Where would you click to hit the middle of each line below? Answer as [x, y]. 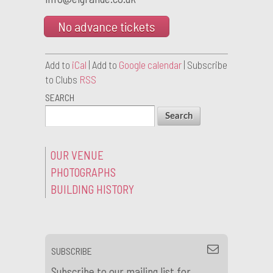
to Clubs [62, 80]
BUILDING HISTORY [92, 189]
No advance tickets [106, 27]
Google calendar [150, 65]
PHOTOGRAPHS [83, 172]
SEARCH [60, 97]
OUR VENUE [77, 155]
